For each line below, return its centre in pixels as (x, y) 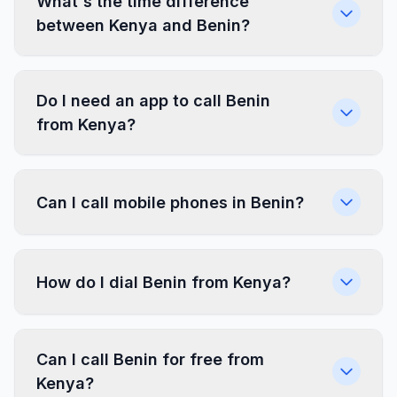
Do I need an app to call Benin (153, 101)
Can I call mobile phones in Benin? (170, 202)
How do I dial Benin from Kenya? (163, 282)
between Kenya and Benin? (143, 25)
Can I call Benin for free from (150, 359)
